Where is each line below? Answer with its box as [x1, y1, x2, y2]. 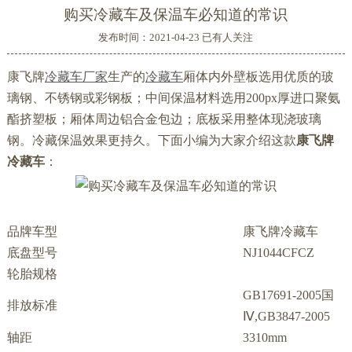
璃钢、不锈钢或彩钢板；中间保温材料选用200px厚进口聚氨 [6, 90, 340, 104]
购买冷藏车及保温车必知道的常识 [64, 5, 288, 23]
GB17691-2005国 [242, 288, 334, 302]
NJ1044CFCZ [242, 246, 314, 260]
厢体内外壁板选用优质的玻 [182, 69, 334, 83]
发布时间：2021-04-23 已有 [98, 31, 223, 43]
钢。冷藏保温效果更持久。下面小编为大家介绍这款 [6, 133, 296, 147]
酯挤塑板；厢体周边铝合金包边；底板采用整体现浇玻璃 [6, 112, 321, 126]
